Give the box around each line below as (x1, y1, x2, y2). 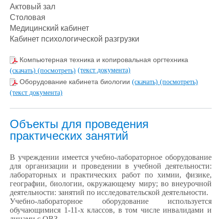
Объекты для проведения (10, 117, 149, 131)
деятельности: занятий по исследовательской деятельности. (10, 188, 208, 197)
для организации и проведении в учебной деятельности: (10, 161, 212, 170)
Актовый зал (10, 2, 55, 11)
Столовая (10, 13, 45, 22)
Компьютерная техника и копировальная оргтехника (20, 56, 188, 64)
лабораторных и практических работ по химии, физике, (10, 170, 212, 179)
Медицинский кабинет (10, 24, 89, 32)
